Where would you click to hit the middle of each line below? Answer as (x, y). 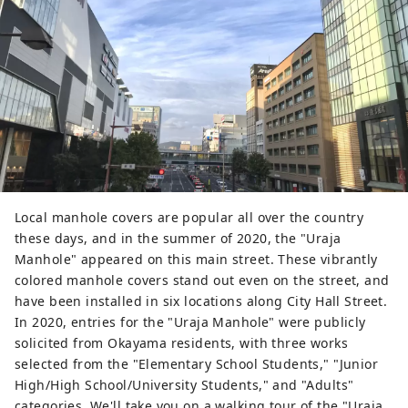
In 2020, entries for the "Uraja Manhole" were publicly (190, 321)
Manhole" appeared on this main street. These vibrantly (196, 259)
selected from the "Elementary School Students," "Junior (197, 363)
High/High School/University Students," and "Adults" (184, 384)
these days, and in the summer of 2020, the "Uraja (178, 238)
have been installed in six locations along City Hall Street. (201, 301)
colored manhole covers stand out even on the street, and (202, 280)
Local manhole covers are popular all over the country (189, 217)
